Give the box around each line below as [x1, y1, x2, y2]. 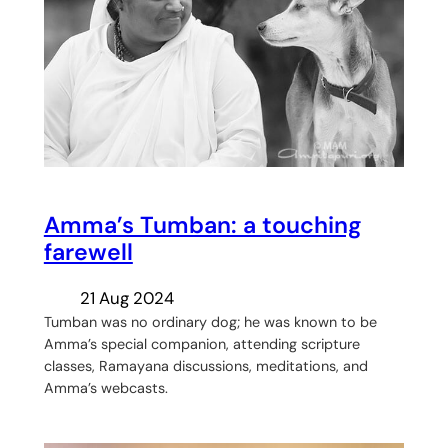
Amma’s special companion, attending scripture [43, 334, 360, 353]
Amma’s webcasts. [43, 378, 168, 397]
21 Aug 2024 [79, 286, 174, 309]
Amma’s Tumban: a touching [43, 209, 362, 240]
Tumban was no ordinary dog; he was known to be [43, 312, 377, 331]
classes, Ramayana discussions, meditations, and [43, 356, 368, 375]
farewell [43, 236, 133, 267]
